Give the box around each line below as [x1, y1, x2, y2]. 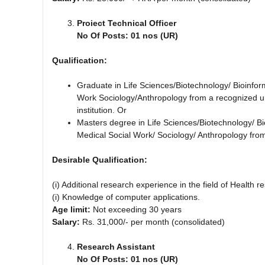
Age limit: [52, 204, 91, 214]
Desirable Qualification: [52, 154, 147, 164]
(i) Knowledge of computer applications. [52, 192, 200, 202]
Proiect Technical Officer [77, 18, 176, 28]
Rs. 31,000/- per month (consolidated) [80, 216, 225, 227]
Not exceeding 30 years [91, 204, 182, 214]
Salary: [52, 216, 80, 227]
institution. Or [77, 105, 127, 115]
